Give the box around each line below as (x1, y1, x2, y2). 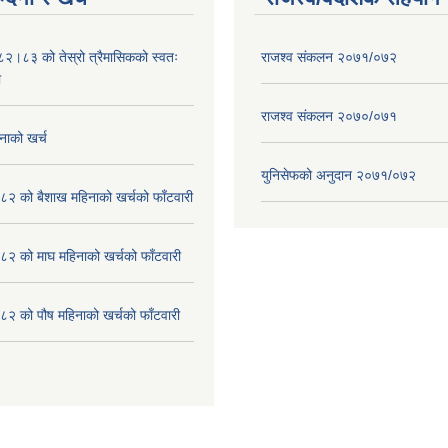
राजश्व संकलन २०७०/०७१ (261, 108, 397, 124)
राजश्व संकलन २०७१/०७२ (261, 49, 397, 65)
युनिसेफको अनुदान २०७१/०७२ (261, 167, 416, 183)
